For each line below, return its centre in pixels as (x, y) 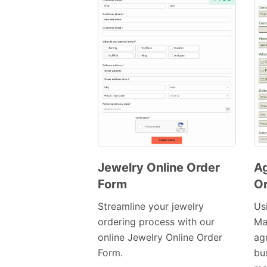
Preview (153, 184)
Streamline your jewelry (151, 207)
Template (134, 200)
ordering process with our (156, 222)
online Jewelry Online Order (160, 237)
